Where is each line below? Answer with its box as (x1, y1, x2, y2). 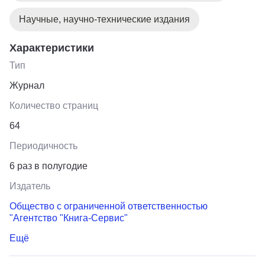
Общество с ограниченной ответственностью (9, 201, 208, 211)
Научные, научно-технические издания (19, 14, 190, 24)
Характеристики (9, 41, 94, 54)
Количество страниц (9, 100, 98, 111)
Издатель (9, 180, 50, 191)
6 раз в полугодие (9, 160, 88, 171)
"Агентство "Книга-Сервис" (9, 212, 128, 223)
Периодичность (9, 140, 77, 151)
